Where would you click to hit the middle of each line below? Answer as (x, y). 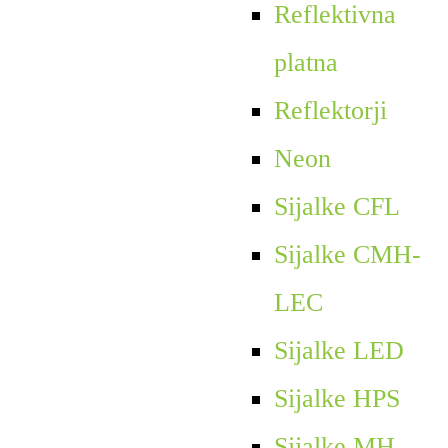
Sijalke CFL (336, 206)
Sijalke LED (338, 350)
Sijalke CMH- (347, 254)
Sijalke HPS (336, 398)
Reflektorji (330, 110)
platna (305, 62)
